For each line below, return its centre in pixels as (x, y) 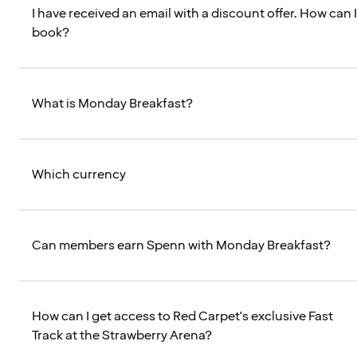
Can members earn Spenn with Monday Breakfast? (181, 246)
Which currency (79, 175)
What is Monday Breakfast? (112, 104)
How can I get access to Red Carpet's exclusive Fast (182, 317)
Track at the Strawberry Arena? (122, 336)
